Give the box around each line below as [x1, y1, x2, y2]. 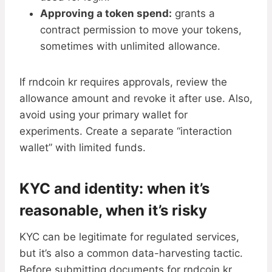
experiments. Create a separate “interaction [19, 125, 232, 138]
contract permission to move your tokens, [40, 24, 242, 36]
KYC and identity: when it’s [19, 180, 209, 198]
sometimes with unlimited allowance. [40, 40, 220, 53]
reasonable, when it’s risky [19, 202, 207, 220]
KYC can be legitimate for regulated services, [19, 231, 239, 243]
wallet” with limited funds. [19, 141, 146, 154]
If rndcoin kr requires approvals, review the [19, 76, 227, 89]
